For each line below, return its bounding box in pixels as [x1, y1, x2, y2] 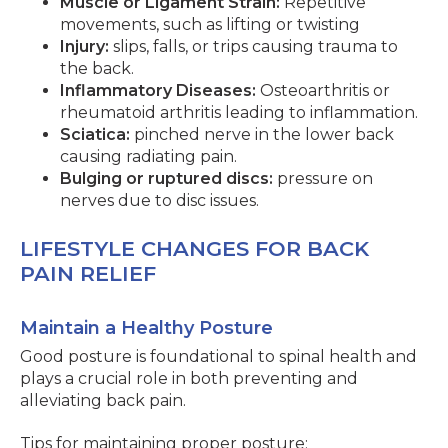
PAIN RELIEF [20, 261, 156, 286]
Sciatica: [60, 125, 130, 144]
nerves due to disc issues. [60, 191, 259, 210]
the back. [60, 59, 134, 78]
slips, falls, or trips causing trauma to [109, 37, 398, 56]
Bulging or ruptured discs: [60, 169, 273, 188]
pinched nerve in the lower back [130, 125, 394, 144]
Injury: [60, 37, 109, 56]
